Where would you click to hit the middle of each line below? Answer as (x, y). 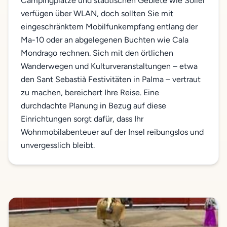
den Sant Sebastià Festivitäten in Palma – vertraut (111, 79)
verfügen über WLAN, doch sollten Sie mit (97, 13)
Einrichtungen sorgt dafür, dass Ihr (82, 119)
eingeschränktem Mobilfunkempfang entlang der (109, 27)
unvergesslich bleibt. (58, 145)
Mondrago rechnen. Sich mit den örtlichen (97, 53)
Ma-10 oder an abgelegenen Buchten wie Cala (105, 40)
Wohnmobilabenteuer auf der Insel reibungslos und (112, 132)
